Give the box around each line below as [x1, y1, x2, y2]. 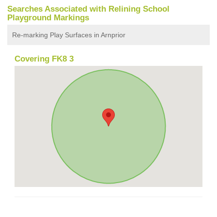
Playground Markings [7, 13, 89, 22]
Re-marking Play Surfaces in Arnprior [12, 31, 125, 39]
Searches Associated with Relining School [7, 4, 170, 14]
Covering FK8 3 [15, 54, 74, 63]
